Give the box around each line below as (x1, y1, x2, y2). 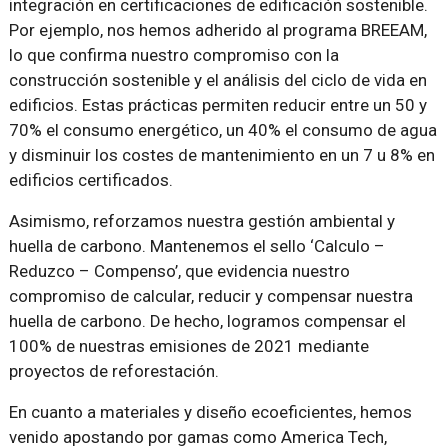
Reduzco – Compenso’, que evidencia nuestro (8, 261, 350, 282)
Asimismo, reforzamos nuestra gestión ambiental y (8, 211, 395, 232)
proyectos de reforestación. (8, 361, 219, 382)
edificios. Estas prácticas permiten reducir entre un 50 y (8, 95, 427, 116)
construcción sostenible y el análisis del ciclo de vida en (8, 70, 427, 91)
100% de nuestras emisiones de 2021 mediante (8, 336, 369, 357)
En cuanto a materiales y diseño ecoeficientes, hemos (8, 402, 412, 423)
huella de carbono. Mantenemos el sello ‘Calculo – (8, 236, 385, 257)
